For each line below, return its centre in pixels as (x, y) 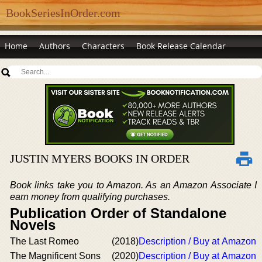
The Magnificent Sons (55, 256)
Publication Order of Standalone (118, 213)
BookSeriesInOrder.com (63, 13)
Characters (103, 46)
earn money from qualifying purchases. (90, 197)
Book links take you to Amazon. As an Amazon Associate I (133, 185)
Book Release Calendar (181, 46)
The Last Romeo (44, 241)
